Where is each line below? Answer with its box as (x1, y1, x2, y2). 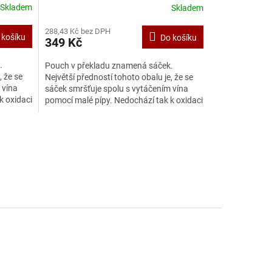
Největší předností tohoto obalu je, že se (44, 72, 193, 83)
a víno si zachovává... (44, 107, 126, 117)
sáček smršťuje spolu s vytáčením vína (44, 84, 188, 94)
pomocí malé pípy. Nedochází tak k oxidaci (44, 95, 203, 106)
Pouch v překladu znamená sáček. (44, 61, 173, 71)
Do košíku (160, 33, 197, 43)
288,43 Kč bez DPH (44, 27, 110, 36)
